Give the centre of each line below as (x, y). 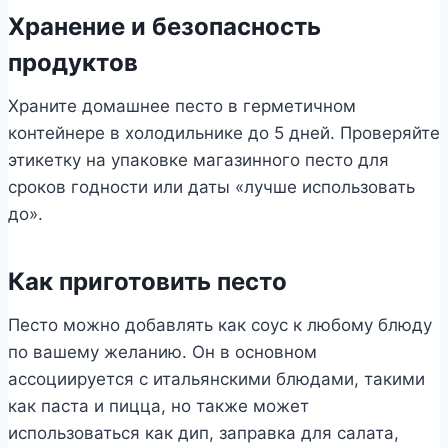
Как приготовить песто (147, 281)
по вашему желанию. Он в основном (162, 351)
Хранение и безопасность (164, 26)
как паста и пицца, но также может (158, 405)
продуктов (73, 62)
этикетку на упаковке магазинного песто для (198, 159)
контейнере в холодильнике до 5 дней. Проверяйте (224, 132)
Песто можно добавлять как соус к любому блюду (220, 324)
